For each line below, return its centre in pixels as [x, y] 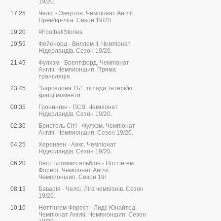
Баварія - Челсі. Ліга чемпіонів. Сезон [91, 189]
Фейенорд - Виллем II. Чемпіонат [85, 44]
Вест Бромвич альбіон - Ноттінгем [86, 164]
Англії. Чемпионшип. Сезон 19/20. [86, 133]
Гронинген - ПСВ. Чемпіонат [78, 107]
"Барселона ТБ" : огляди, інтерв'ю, [86, 89]
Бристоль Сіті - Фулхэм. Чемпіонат [87, 126]
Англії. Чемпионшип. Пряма [77, 70]
